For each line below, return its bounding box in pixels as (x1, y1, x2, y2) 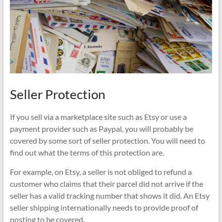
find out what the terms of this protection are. (9, 147, 164, 157)
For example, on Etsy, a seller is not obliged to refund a (9, 166, 192, 176)
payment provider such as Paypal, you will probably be (9, 123, 193, 133)
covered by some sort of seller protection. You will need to (9, 135, 205, 145)
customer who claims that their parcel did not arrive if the (9, 178, 203, 188)
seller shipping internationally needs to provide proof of (9, 202, 198, 212)
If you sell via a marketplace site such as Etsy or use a (9, 111, 187, 121)
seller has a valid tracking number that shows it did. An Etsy (9, 190, 210, 200)
